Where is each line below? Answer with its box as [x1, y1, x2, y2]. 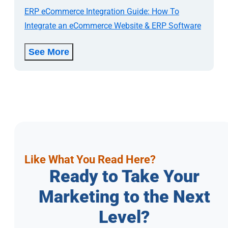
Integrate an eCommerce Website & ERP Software [24, 21, 201, 31]
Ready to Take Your [49, 166, 199, 187]
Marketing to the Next [38, 186, 210, 207]
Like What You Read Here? [24, 153, 156, 166]
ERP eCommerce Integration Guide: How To [24, 7, 179, 17]
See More [28, 47, 69, 58]
